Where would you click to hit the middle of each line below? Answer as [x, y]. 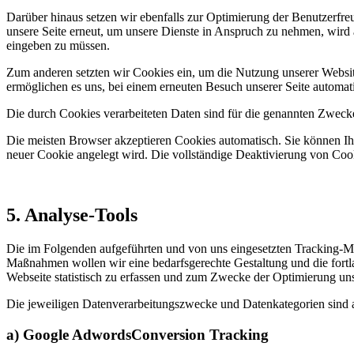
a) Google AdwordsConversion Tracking [137, 334]
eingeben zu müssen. [58, 46]
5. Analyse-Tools [72, 215]
